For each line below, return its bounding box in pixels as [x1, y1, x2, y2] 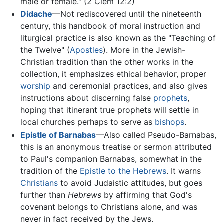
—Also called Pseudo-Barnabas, [95, 129, 216, 140]
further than [20, 189, 68, 200]
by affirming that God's [101, 189, 192, 200]
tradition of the [20, 165, 80, 176]
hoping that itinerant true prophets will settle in [20, 105, 199, 115]
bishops [154, 117, 184, 127]
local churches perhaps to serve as [20, 117, 155, 127]
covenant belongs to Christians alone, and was [20, 201, 197, 212]
